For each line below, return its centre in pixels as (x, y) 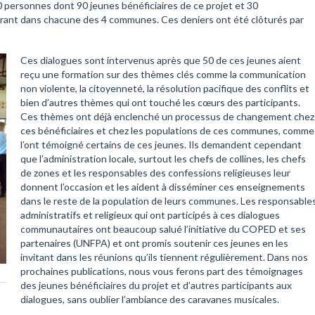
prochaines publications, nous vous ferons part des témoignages (162, 271)
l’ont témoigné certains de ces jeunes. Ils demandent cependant (161, 144)
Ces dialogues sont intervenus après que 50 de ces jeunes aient (161, 60)
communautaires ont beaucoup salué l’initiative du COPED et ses (163, 229)
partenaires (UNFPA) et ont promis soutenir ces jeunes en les (154, 243)
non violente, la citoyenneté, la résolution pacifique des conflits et (165, 88)
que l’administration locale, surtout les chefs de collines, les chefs (163, 158)
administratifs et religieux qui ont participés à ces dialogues (150, 214)
